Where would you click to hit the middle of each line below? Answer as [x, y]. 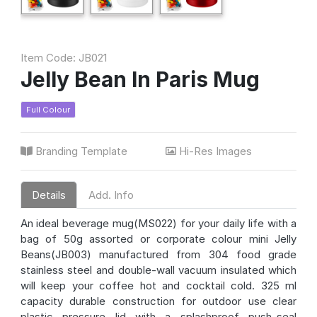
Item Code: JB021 [63, 57]
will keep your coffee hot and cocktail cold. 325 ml [158, 286]
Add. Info [111, 195]
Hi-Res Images [215, 151]
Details [48, 195]
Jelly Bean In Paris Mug [140, 79]
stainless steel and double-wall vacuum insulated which [158, 270]
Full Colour [48, 110]
